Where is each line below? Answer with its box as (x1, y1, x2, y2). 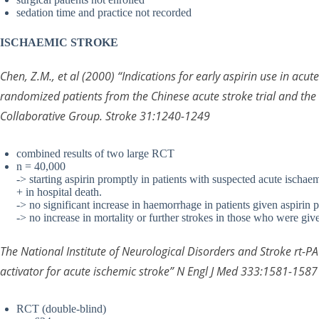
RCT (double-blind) (16, 303, 106, 315)
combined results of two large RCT (16, 147, 174, 160)
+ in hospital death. (16, 186, 102, 199)
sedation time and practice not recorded (16, 6, 192, 19)
